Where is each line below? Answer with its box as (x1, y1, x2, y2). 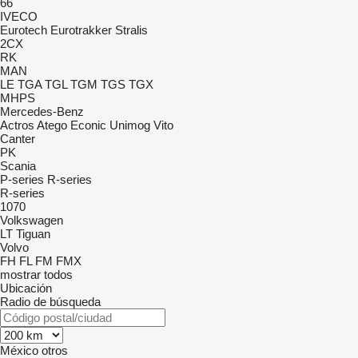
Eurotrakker (50, 23, 112, 37)
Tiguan (16, 227, 50, 241)
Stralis (115, 23, 148, 37)
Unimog (109, 118, 150, 132)
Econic (70, 118, 106, 132)
